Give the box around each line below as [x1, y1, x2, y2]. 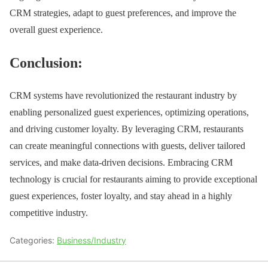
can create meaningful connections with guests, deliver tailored [10, 141, 245, 151]
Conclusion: [10, 55, 83, 71]
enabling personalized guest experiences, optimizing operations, [10, 107, 249, 118]
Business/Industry [57, 235, 126, 246]
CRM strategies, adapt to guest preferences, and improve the [10, 8, 236, 19]
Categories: [10, 235, 57, 246]
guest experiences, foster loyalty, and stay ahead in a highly [10, 191, 232, 202]
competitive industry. [10, 208, 88, 218]
